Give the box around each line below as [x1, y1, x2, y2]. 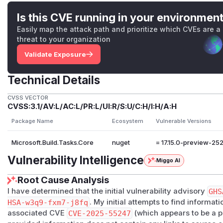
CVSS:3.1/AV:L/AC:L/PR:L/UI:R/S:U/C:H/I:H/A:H [7, 102, 177, 111]
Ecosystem [111, 117, 143, 125]
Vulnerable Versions [155, 117, 212, 125]
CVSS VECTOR [7, 94, 49, 102]
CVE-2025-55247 [68, 209, 131, 218]
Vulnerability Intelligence [7, 153, 144, 167]
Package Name [11, 117, 53, 125]
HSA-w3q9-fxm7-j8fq [7, 198, 89, 207]
